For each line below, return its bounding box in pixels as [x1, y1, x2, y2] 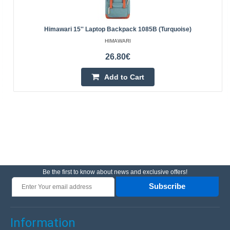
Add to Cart [104, 73, 144, 81]
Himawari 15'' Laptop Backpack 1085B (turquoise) [44, 26, 191, 33]
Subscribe [149, 182, 185, 191]
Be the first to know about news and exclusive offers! [43, 168, 187, 176]
